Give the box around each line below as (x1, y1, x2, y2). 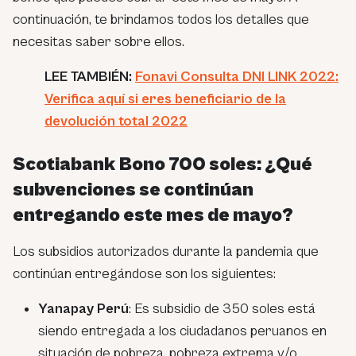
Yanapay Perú (38, 300, 129, 317)
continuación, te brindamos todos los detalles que (13, 10, 309, 28)
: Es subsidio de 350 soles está (129, 300, 315, 317)
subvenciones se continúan (13, 178, 253, 201)
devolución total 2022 (44, 112, 188, 130)
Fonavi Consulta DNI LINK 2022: (135, 68, 339, 85)
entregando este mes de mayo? (13, 203, 293, 226)
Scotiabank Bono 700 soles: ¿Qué (13, 153, 312, 176)
